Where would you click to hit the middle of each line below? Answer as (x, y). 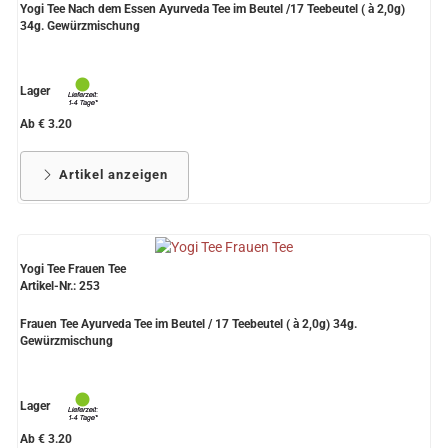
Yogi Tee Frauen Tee (73, 269)
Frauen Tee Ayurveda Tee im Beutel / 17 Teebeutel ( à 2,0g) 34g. (188, 324)
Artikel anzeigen (111, 175)
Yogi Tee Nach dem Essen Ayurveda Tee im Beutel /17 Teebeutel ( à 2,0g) (212, 9)
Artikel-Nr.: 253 (60, 286)
